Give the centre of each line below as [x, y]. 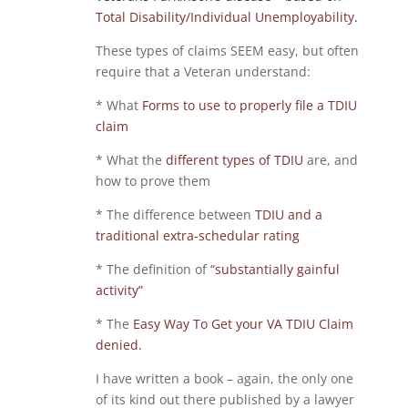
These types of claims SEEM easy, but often [227, 51]
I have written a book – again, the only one [224, 378]
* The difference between [175, 214]
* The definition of [153, 269]
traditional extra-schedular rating [197, 235]
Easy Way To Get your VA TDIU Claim [243, 324]
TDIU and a [288, 214]
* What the [130, 160]
